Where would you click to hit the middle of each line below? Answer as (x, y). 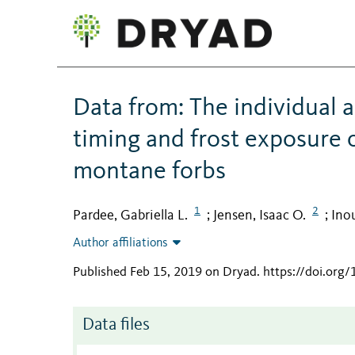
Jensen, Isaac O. (260, 215)
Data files (116, 326)
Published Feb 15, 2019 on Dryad (165, 273)
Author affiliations (120, 244)
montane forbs (149, 172)
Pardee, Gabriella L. (130, 215)
